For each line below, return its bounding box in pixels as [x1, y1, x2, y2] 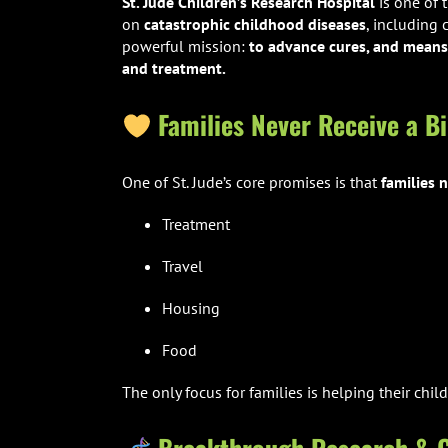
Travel [161, 256, 203, 277]
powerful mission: [121, 36, 249, 57]
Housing [161, 298, 220, 319]
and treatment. [121, 58, 226, 79]
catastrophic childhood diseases [143, 14, 366, 35]
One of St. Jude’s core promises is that [121, 172, 381, 193]
